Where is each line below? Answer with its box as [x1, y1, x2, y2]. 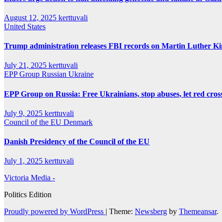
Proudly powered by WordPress [4, 207, 106, 216]
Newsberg [135, 207, 167, 216]
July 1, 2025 [4, 157, 45, 166]
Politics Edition [4, 190, 52, 199]
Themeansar [179, 207, 217, 216]
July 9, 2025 [4, 109, 45, 117]
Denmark [63, 117, 93, 126]
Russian [42, 70, 68, 79]
